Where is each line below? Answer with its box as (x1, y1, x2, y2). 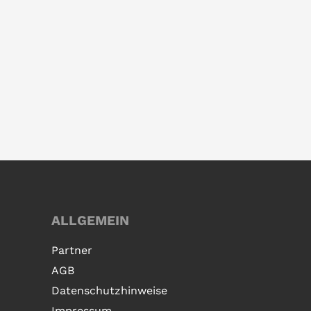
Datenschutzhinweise (51, 283, 167, 297)
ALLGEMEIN (51, 212, 129, 228)
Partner (51, 243, 92, 257)
